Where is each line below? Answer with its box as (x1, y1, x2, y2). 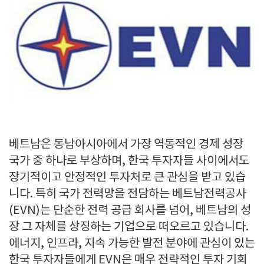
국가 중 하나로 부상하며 (9, 154, 122, 168)
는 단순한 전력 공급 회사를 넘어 (40, 204, 190, 217)
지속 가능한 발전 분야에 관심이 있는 (84, 237, 255, 250)
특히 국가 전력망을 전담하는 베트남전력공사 (35, 187, 246, 201)
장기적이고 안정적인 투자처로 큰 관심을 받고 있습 (9, 171, 246, 184)
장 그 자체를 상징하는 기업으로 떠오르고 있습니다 (9, 220, 246, 234)
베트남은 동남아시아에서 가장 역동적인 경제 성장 (9, 138, 243, 151)
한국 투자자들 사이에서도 (128, 154, 249, 168)
